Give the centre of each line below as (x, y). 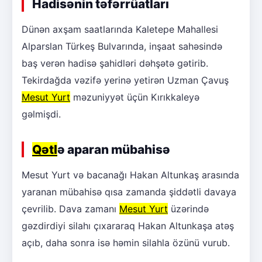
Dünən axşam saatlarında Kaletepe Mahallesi (120, 29)
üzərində (188, 208)
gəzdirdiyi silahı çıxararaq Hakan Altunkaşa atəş (128, 225)
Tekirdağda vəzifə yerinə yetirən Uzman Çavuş (125, 80)
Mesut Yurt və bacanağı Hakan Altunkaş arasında (130, 175)
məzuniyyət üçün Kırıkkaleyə (135, 97)
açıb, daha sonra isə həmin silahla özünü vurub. (126, 242)
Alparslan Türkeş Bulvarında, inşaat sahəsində (122, 46)
